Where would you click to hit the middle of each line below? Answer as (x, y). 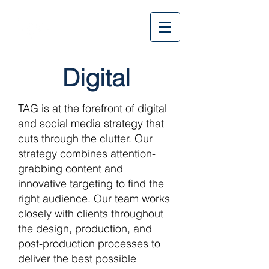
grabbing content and (71, 168)
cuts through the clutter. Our (85, 138)
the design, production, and (85, 228)
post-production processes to (89, 243)
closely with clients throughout (91, 213)
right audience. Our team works (94, 198)
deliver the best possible (77, 258)
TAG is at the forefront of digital (92, 108)
